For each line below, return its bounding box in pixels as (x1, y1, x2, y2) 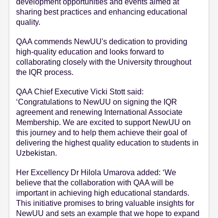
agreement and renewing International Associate (16, 108, 183, 117)
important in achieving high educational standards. (16, 189, 190, 198)
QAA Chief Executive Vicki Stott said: (16, 88, 144, 96)
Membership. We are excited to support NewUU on (16, 118, 191, 127)
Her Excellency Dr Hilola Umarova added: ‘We (16, 168, 177, 177)
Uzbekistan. (16, 149, 57, 158)
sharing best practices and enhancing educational (16, 8, 188, 17)
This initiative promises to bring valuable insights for (16, 199, 195, 208)
